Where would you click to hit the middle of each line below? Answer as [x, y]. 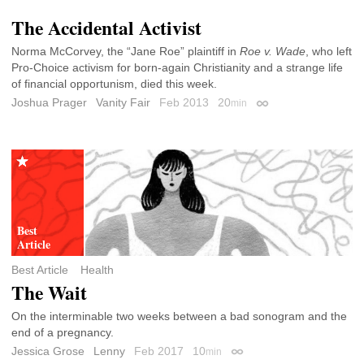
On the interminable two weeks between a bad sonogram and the [179, 316]
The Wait [49, 293]
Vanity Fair [123, 102]
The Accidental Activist [106, 28]
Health [97, 270]
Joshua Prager [49, 102]
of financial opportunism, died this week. [114, 84]
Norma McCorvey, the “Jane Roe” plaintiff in [126, 52]
